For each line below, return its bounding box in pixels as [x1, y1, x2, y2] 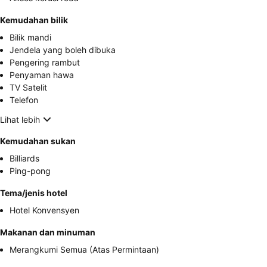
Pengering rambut [10, 57, 80, 67]
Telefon [10, 95, 38, 105]
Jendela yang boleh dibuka [10, 45, 116, 55]
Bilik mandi [10, 32, 51, 42]
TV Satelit [10, 82, 47, 92]
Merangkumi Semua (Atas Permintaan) [10, 244, 159, 254]
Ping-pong [10, 166, 51, 176]
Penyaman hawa [10, 70, 74, 80]
